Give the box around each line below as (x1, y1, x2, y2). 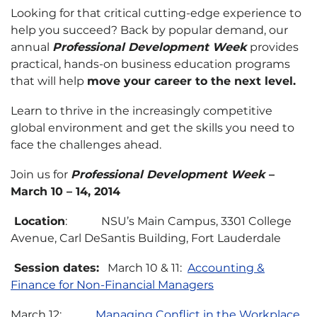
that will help (11, 74, 87, 88)
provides (247, 40, 299, 54)
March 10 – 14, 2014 (11, 185, 120, 198)
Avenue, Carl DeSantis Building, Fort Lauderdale (11, 231, 281, 245)
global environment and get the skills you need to (11, 121, 294, 134)
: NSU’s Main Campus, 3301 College (65, 214, 292, 228)
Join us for (11, 168, 71, 181)
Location (11, 214, 65, 228)
